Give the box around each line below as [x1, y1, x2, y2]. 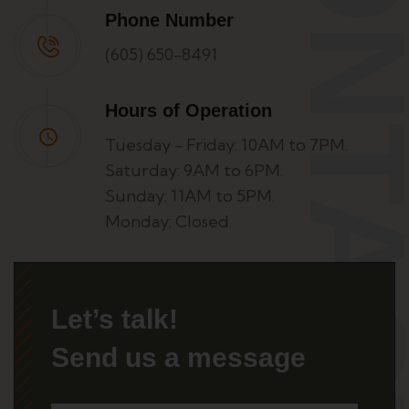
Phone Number [105, 9, 234, 30]
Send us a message [51, 341, 306, 372]
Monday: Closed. [105, 210, 232, 232]
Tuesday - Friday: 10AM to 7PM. [105, 133, 348, 155]
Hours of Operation [105, 100, 272, 121]
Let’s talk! [51, 303, 178, 334]
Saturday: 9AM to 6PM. [105, 159, 283, 181]
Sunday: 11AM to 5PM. [105, 184, 275, 206]
